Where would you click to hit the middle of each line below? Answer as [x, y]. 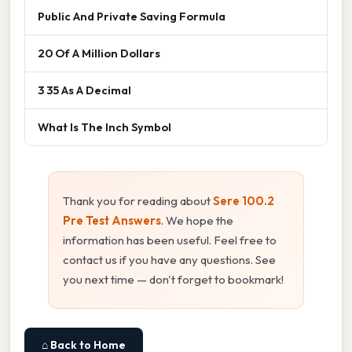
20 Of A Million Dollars [99, 53]
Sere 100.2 [244, 200]
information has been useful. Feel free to [170, 240]
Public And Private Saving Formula [132, 16]
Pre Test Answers [112, 220]
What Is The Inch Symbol [104, 126]
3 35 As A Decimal [84, 90]
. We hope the [197, 220]
